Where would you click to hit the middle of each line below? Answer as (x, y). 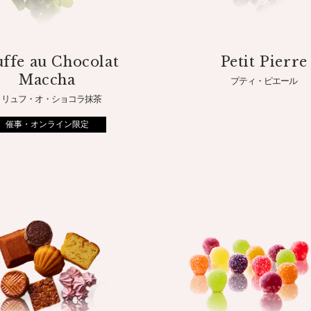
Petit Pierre (264, 62)
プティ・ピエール (264, 81)
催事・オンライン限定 (47, 125)
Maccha (47, 80)
